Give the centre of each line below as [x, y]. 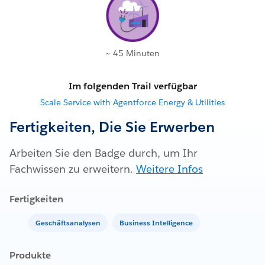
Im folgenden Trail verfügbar [132, 86]
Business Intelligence [156, 222]
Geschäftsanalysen [68, 222]
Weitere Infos [169, 169]
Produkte [30, 256]
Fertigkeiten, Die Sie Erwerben [112, 127]
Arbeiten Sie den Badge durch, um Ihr [104, 153]
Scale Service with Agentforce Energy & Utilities [132, 103]
